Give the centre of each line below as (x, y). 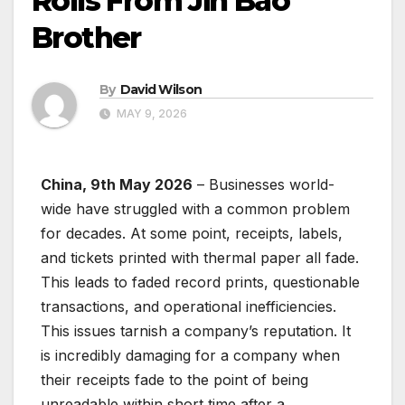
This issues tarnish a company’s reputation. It (196, 331)
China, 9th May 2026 (117, 185)
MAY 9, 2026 (151, 114)
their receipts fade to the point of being (174, 380)
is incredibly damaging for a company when (190, 356)
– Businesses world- (264, 185)
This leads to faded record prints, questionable (200, 283)
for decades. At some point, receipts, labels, (192, 234)
